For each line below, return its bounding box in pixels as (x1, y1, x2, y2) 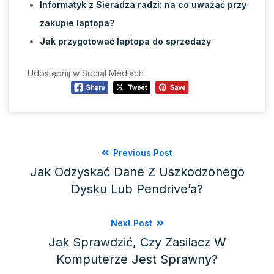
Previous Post (111, 147, 172, 158)
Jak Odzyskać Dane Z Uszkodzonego (29, 164, 245, 179)
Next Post (110, 217, 155, 228)
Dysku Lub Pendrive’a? (71, 181, 203, 196)
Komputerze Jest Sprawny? (56, 251, 218, 267)
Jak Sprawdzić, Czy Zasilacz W (48, 234, 226, 250)
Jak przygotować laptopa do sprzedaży (40, 36, 211, 47)
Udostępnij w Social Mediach (28, 68, 144, 79)
